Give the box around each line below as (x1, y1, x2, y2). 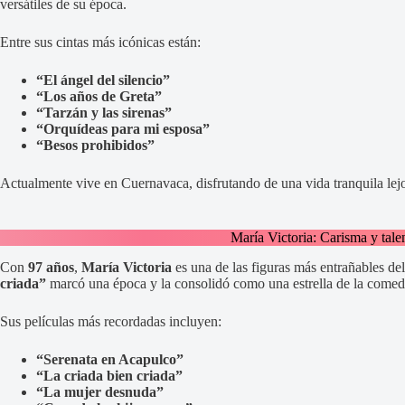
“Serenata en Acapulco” (36, 351, 184, 367)
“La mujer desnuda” (36, 383, 164, 400)
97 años (28, 259, 74, 275)
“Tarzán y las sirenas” (36, 104, 172, 120)
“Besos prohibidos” (36, 137, 155, 153)
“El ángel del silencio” (36, 71, 170, 88)
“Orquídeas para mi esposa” (36, 120, 210, 137)
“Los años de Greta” (36, 88, 162, 104)
